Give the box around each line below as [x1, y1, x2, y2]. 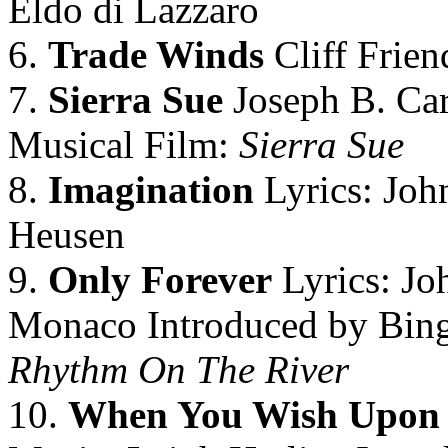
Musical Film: [8, 123, 229, 166]
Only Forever [38, 258, 272, 301]
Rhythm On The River [8, 348, 349, 391]
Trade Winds [48, 33, 264, 76]
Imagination [38, 168, 254, 211]
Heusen [8, 213, 125, 256]
